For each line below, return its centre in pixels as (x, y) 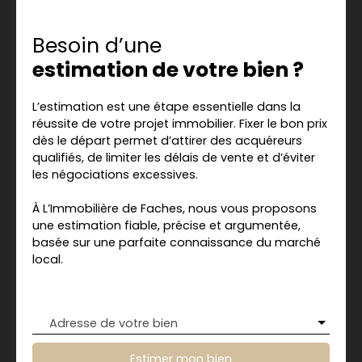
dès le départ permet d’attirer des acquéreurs (167, 140)
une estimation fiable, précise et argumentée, (166, 225)
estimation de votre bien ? (168, 69)
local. (48, 259)
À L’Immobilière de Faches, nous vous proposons (175, 208)
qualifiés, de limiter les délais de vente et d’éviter (174, 157)
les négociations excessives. (115, 174)
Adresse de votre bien (114, 323)
